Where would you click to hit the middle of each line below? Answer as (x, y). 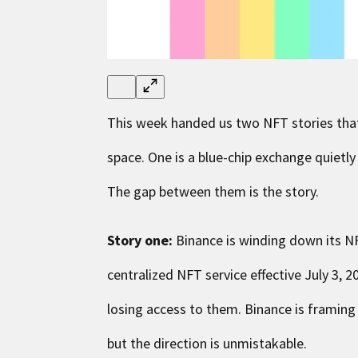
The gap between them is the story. (213, 191)
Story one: (140, 240)
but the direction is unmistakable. (207, 343)
